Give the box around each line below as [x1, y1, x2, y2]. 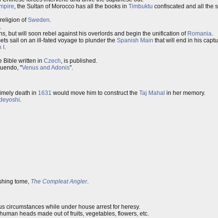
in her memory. [165, 90, 205, 96]
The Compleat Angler [31, 178, 87, 185]
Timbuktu [128, 3, 153, 10]
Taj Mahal [139, 90, 165, 96]
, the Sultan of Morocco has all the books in [14, 3, 128, 10]
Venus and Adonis [22, 64, 70, 71]
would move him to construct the [52, 90, 139, 96]
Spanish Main [117, 37, 153, 44]
